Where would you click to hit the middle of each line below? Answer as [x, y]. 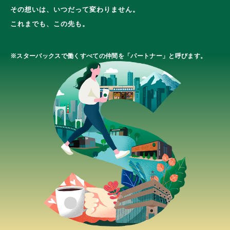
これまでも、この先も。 [50, 24]
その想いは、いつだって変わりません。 [75, 9]
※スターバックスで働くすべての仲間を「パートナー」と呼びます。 [109, 56]
